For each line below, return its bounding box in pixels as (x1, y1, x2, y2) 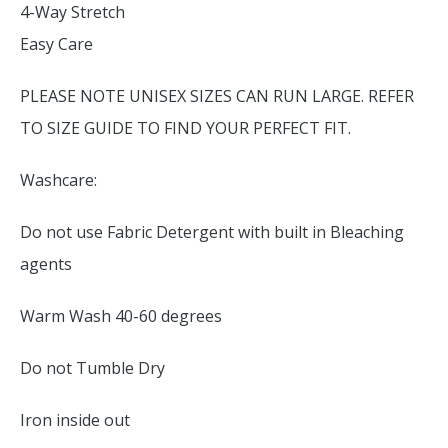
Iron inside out (20, 409, 130, 431)
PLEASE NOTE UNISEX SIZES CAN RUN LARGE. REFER (20, 85, 414, 107)
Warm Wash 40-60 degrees (20, 305, 222, 327)
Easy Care (20, 33, 93, 55)
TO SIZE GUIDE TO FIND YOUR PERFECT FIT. (20, 117, 351, 139)
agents (20, 253, 72, 275)
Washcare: (20, 169, 97, 191)
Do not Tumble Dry (20, 357, 165, 379)
